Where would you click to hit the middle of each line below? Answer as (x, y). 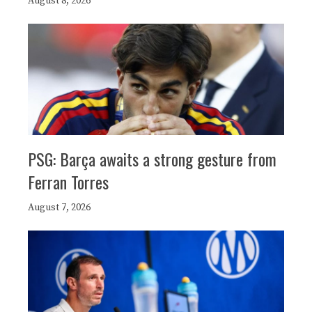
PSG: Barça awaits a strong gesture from (152, 159)
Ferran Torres (68, 182)
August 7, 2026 (59, 208)
